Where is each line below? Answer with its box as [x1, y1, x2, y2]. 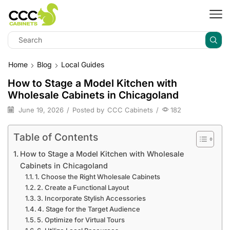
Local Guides [61, 60, 104, 69]
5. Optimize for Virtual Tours [37, 215, 125, 224]
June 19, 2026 [16, 106, 64, 114]
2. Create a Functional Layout [37, 183, 129, 191]
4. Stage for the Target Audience [37, 204, 141, 213]
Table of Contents [13, 131, 98, 144]
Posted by [72, 106, 104, 114]
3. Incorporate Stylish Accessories [37, 194, 146, 202]
